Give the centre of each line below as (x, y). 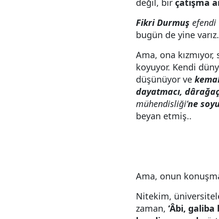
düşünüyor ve (165, 79)
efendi (204, 22)
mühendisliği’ (162, 104)
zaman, (152, 208)
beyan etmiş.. (164, 116)
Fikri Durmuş (163, 22)
